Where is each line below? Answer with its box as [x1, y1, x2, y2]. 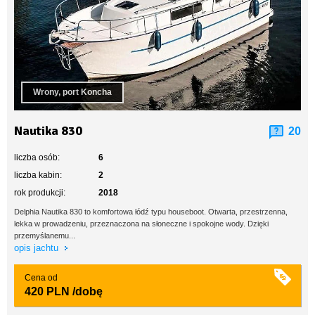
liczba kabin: [14, 170, 62, 180]
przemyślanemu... [14, 231, 75, 240]
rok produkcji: [14, 188, 65, 198]
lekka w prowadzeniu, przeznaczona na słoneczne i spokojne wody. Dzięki [14, 219, 269, 228]
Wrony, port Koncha [33, 87, 112, 97]
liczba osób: [14, 153, 60, 162]
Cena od [25, 273, 58, 283]
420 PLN [25, 285, 70, 297]
